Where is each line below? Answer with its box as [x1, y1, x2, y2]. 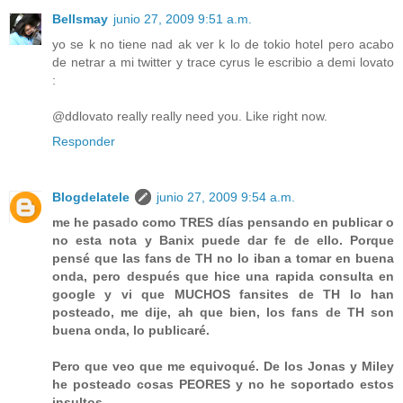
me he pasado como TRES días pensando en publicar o [52, 215, 394, 230]
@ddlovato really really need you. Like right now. [52, 109, 327, 124]
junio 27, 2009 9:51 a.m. [113, 12, 252, 27]
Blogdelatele [52, 190, 130, 205]
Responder [52, 134, 115, 149]
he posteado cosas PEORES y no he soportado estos [52, 377, 394, 392]
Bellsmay [52, 12, 108, 27]
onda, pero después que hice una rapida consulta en [52, 269, 394, 284]
